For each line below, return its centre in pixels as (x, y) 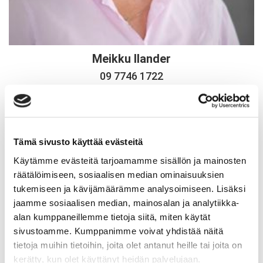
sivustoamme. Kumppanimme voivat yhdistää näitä (118, 231)
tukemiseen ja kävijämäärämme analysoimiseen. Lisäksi (129, 188)
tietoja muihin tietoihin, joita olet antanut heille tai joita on (128, 245)
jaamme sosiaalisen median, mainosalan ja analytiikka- (127, 203)
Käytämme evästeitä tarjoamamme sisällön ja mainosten (130, 160)
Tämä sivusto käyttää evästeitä (78, 142)
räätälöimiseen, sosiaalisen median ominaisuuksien (119, 174)
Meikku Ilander (131, 59)
